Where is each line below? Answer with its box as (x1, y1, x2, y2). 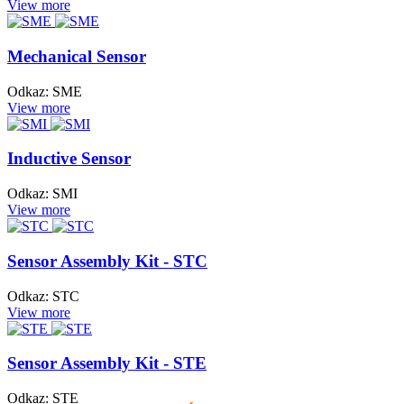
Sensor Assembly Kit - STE (7, 353, 207, 373)
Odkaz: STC (7, 288, 79, 304)
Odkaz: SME (7, 83, 82, 99)
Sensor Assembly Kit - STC (7, 251, 207, 271)
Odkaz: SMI (7, 186, 78, 202)
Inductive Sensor (7, 149, 131, 169)
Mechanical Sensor (7, 46, 146, 66)
